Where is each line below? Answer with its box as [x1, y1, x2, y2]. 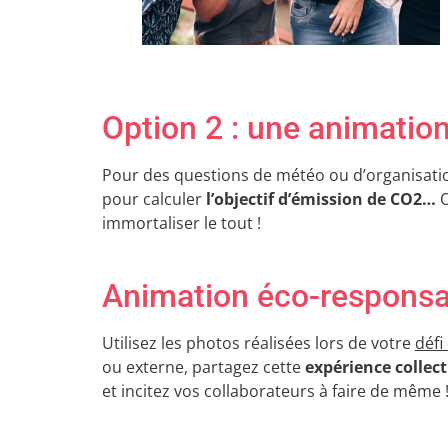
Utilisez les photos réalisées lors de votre [102, 332, 415, 355]
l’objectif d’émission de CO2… [206, 187, 440, 210]
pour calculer [102, 187, 206, 210]
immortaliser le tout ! [102, 211, 261, 234]
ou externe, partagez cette [102, 356, 305, 379]
